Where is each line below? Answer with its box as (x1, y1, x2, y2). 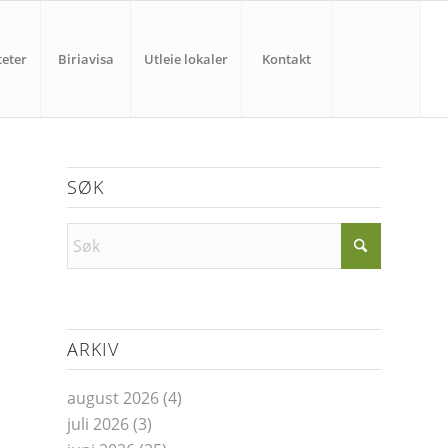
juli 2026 (67, 413, 129, 435)
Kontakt (262, 50, 312, 68)
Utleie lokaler (144, 50, 229, 68)
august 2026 (67, 387, 159, 409)
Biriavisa (57, 50, 114, 68)
